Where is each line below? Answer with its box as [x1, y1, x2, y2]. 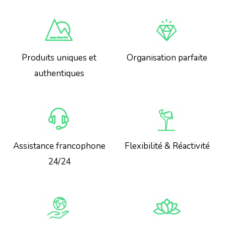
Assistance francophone [13, 140, 105, 152]
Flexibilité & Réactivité [124, 140, 210, 152]
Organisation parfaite [127, 51, 207, 64]
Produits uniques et [22, 51, 96, 64]
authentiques [34, 67, 84, 79]
